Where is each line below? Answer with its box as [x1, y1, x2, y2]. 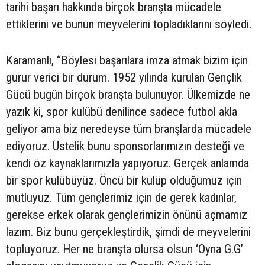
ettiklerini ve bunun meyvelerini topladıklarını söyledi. [6, 17, 251, 31]
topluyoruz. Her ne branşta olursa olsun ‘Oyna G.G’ [6, 241, 243, 256]
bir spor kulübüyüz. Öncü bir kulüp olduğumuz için [6, 173, 242, 188]
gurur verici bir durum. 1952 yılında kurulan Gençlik [6, 70, 242, 85]
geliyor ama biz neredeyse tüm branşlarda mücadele [6, 121, 251, 136]
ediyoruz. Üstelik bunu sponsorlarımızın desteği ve [6, 138, 244, 153]
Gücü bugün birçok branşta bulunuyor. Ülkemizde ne [6, 87, 250, 102]
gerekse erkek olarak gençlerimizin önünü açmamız [6, 207, 247, 222]
